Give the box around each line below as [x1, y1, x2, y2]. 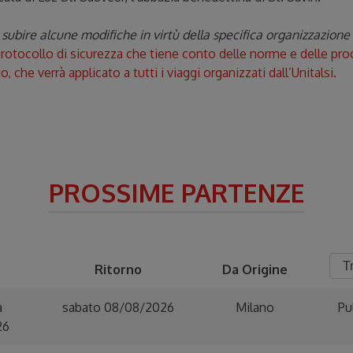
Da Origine [221, 262, 288, 278]
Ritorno [94, 262, 142, 278]
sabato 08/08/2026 [61, 299, 174, 316]
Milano [235, 299, 274, 316]
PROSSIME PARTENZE [48, 176, 305, 210]
